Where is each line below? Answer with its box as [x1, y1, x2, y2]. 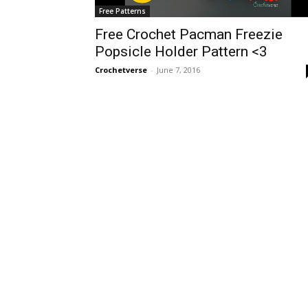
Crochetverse [95, 65, 147, 76]
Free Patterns [99, 6, 146, 16]
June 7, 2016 [157, 65, 200, 76]
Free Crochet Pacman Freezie [95, 26, 283, 43]
